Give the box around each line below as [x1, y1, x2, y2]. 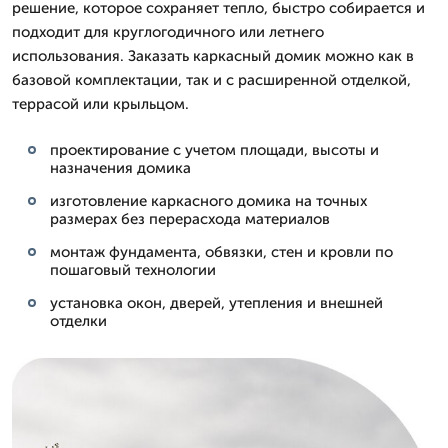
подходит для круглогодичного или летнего [12, 23, 324, 41]
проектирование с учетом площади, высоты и [50, 141, 379, 159]
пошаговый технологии [50, 261, 216, 279]
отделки [50, 312, 107, 330]
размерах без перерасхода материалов [50, 210, 330, 228]
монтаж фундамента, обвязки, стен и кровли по [50, 243, 393, 261]
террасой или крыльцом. [12, 95, 189, 113]
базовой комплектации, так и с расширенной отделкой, [12, 71, 411, 89]
